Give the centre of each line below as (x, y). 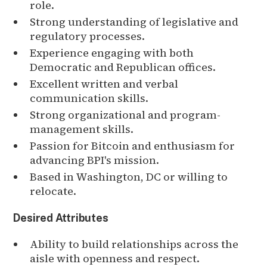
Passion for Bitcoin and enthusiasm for (133, 145)
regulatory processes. (88, 36)
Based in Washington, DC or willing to (129, 176)
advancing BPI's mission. (95, 160)
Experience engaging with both (112, 52)
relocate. (53, 191)
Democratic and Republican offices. (123, 67)
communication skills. (89, 98)
